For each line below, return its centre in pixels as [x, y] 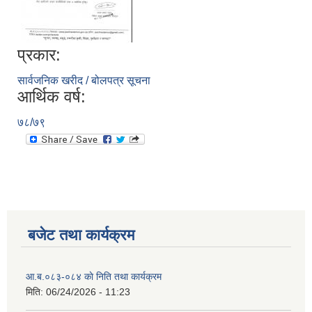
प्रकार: [39, 55]
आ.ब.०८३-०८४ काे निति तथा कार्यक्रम [94, 277]
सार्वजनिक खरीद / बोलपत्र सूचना [84, 81]
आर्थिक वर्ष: [52, 97]
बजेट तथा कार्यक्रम [81, 235]
